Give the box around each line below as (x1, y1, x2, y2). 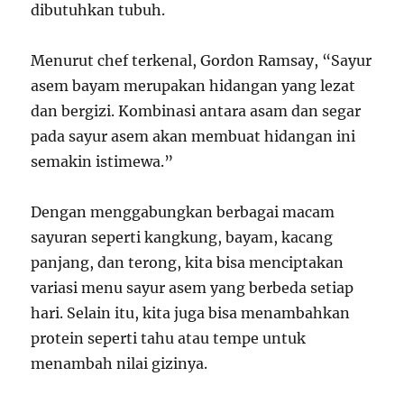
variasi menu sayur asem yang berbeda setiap (31, 279, 354, 297)
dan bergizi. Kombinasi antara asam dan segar (31, 102, 362, 120)
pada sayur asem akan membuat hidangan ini (31, 127, 356, 145)
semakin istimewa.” (31, 152, 174, 170)
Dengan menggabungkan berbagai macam (31, 203, 335, 221)
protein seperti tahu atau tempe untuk (31, 329, 307, 347)
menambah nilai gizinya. (31, 354, 208, 372)
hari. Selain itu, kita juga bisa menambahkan (31, 304, 351, 322)
